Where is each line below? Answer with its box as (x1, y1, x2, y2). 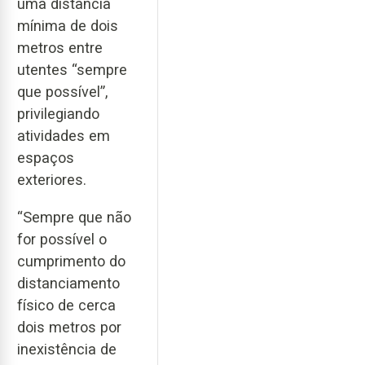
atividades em (17, 126, 110, 144)
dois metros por (17, 319, 121, 336)
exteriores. (17, 170, 86, 188)
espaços (17, 148, 74, 166)
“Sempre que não (17, 209, 131, 226)
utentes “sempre (17, 60, 127, 78)
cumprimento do (17, 253, 125, 270)
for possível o (17, 231, 107, 248)
